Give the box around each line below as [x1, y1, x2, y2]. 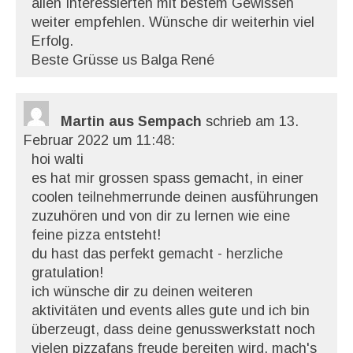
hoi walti [32, 151, 84, 167]
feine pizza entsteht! [32, 227, 161, 243]
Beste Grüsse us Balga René [32, 52, 214, 68]
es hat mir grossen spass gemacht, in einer [32, 170, 303, 186]
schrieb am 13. [206, 113, 299, 129]
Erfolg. [32, 33, 73, 49]
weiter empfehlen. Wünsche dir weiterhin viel [32, 14, 314, 30]
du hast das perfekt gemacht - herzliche [32, 246, 283, 262]
